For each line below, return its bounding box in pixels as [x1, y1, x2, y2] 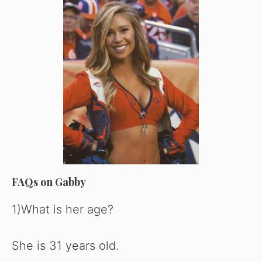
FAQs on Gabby [12, 175, 86, 189]
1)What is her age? [12, 202, 113, 217]
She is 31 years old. [12, 239, 119, 253]
